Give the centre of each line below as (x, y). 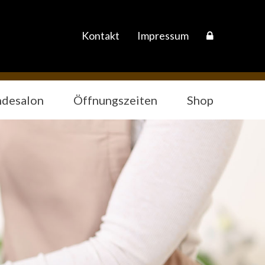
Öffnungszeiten (115, 100)
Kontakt (101, 35)
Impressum (163, 35)
